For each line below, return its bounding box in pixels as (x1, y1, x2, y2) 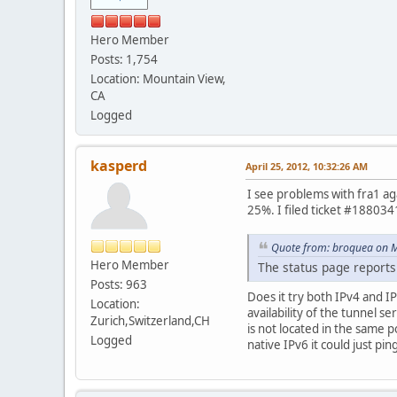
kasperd (90, 155, 147, 175)
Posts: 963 (90, 276, 147, 292)
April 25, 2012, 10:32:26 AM (245, 159, 368, 173)
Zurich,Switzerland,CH (90, 312, 210, 329)
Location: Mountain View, (90, 70, 226, 87)
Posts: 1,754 (90, 51, 158, 67)
